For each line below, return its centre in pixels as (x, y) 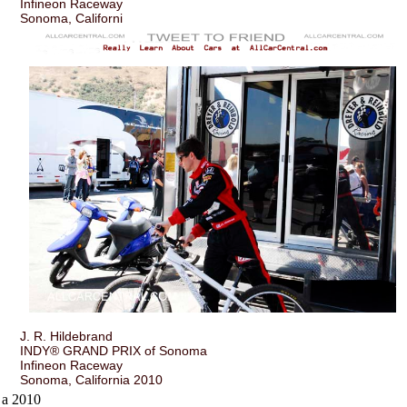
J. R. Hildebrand (67, 336)
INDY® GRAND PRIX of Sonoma (114, 350)
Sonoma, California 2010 (92, 379)
